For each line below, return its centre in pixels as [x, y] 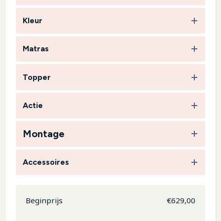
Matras [36, 49]
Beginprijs [44, 201]
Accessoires [46, 162]
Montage [43, 134]
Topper [37, 77]
